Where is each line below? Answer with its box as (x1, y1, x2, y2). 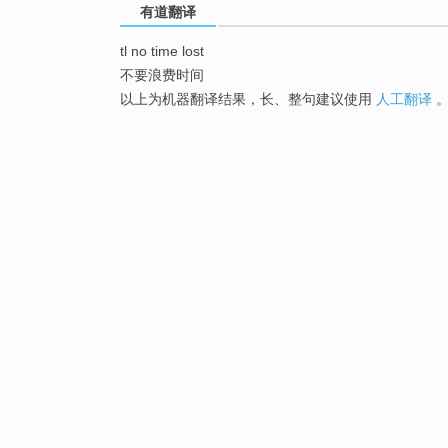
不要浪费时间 (120, 67, 204, 84)
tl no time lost (120, 43, 204, 60)
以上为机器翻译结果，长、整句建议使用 (120, 91, 376, 108)
